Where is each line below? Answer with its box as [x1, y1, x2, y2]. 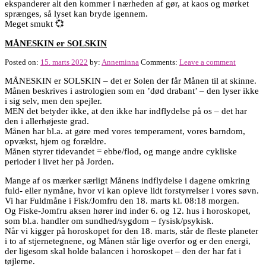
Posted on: [5, 58, 40, 67]
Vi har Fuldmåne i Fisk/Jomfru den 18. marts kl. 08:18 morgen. [5, 196, 239, 206]
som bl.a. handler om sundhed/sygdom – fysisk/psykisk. [5, 216, 214, 226]
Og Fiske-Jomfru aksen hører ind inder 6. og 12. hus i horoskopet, [5, 206, 251, 216]
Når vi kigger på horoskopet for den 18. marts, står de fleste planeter [5, 226, 258, 236]
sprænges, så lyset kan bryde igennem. [5, 8, 148, 18]
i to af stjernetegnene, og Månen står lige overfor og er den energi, [5, 236, 251, 246]
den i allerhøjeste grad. [5, 116, 89, 126]
